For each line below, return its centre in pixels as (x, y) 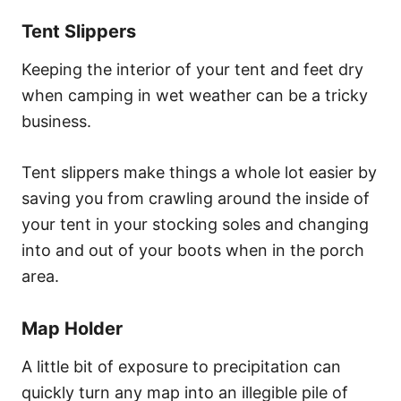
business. (56, 121)
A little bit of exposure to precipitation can (181, 366)
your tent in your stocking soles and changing (195, 224)
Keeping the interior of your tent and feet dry (192, 69)
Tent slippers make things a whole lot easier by (199, 172)
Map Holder (72, 328)
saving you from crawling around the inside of (196, 198)
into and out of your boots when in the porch (193, 250)
